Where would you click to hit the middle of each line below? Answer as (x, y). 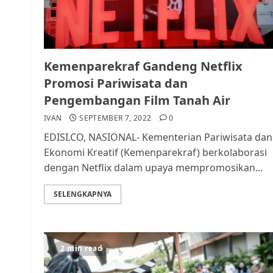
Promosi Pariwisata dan (116, 83)
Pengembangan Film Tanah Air (137, 100)
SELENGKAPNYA (83, 194)
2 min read (81, 248)
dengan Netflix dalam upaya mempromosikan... (153, 168)
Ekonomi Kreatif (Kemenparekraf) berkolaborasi (155, 152)
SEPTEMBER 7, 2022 (115, 118)
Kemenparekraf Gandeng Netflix (143, 66)
